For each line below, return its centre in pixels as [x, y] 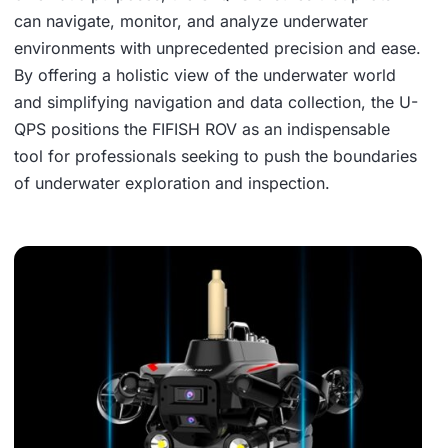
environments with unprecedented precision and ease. [217, 48]
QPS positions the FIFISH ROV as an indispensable [202, 129]
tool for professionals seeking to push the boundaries [215, 156]
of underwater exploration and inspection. [172, 183]
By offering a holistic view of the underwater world [205, 75]
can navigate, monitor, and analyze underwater [191, 21]
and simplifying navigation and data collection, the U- [216, 102]
